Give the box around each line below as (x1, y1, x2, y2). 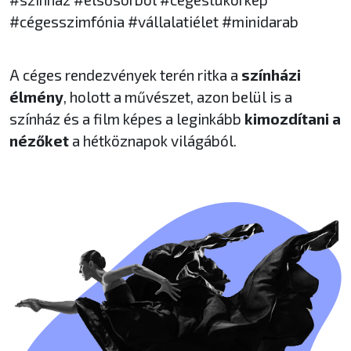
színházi (241, 66, 301, 84)
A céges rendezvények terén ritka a (9, 66, 241, 84)
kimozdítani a (244, 110, 341, 128)
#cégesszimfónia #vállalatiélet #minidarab (9, 13, 299, 31)
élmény (9, 88, 63, 106)
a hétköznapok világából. (69, 132, 237, 150)
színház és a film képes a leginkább (9, 110, 244, 128)
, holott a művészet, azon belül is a (63, 88, 292, 106)
